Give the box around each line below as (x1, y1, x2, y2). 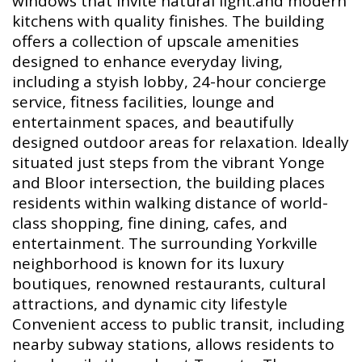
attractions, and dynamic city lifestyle (12, 293, 288, 315)
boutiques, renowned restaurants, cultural (12, 273, 326, 295)
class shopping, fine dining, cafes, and (12, 213, 288, 234)
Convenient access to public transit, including (12, 314, 344, 335)
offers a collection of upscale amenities (12, 31, 299, 53)
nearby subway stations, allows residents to (12, 334, 335, 356)
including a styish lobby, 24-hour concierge (12, 71, 326, 93)
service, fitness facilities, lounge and (12, 91, 275, 113)
